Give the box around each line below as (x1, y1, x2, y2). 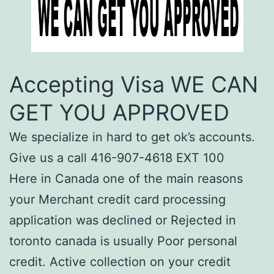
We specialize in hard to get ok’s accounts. (9, 129, 255, 144)
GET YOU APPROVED (9, 98, 229, 126)
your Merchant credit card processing (9, 191, 226, 207)
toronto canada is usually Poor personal (9, 233, 237, 248)
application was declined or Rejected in (9, 212, 236, 228)
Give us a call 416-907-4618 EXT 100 (9, 150, 224, 165)
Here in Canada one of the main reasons (9, 171, 243, 186)
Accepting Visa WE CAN (9, 70, 258, 98)
